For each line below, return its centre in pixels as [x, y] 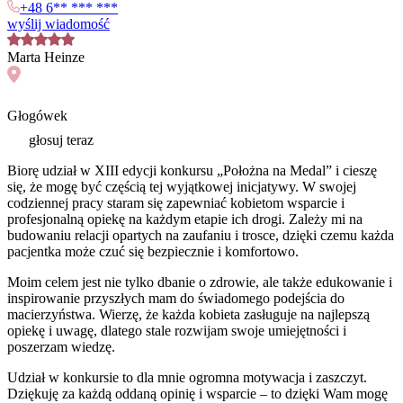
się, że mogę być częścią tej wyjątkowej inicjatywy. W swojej [182, 187]
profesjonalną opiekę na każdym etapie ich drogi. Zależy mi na [185, 219]
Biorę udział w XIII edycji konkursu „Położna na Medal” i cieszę [192, 171]
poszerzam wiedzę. [61, 347]
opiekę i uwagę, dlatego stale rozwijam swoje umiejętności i [177, 331]
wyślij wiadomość [58, 23]
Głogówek [37, 116]
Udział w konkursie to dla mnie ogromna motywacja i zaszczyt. [187, 378]
